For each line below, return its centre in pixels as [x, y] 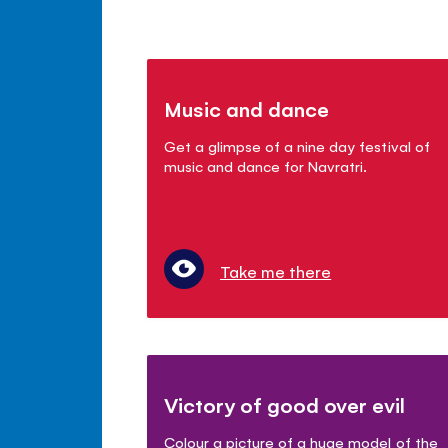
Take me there [276, 270]
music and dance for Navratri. [266, 165]
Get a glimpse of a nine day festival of [297, 145]
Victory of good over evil [285, 404]
